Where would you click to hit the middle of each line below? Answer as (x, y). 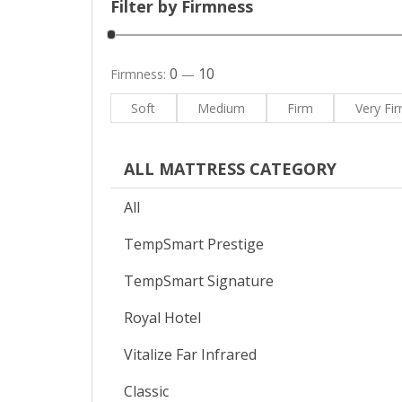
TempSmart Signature (199, 280)
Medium (222, 108)
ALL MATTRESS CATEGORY (231, 169)
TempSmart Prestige (194, 244)
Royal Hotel (162, 317)
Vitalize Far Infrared (190, 354)
